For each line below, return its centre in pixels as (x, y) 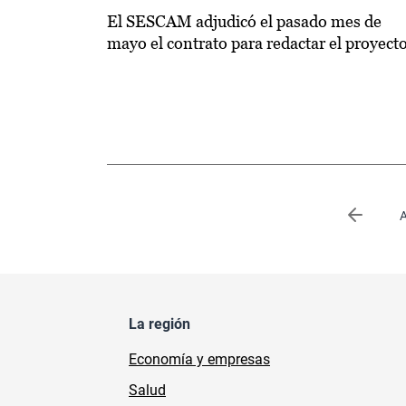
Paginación (142, 210)
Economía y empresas (199, 359)
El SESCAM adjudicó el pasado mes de (244, 22)
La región (159, 324)
